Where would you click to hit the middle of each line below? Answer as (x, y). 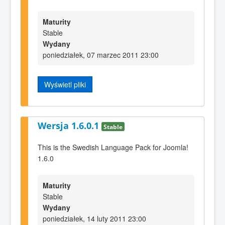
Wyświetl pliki (65, 85)
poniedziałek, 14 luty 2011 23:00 (94, 219)
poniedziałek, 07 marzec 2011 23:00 (101, 55)
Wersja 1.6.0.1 (70, 126)
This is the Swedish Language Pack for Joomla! (113, 147)
